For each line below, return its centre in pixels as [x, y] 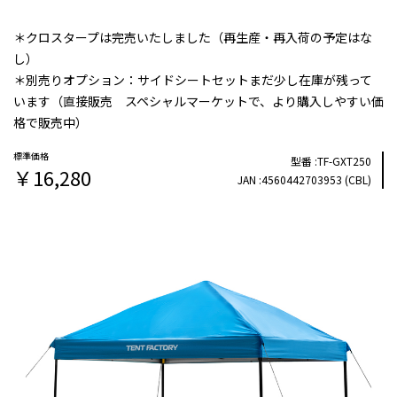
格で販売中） [51, 122]
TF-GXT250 [344, 161]
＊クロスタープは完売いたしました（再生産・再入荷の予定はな [193, 37]
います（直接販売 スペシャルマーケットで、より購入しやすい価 [198, 101]
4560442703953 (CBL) [316, 179]
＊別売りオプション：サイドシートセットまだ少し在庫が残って [193, 80]
